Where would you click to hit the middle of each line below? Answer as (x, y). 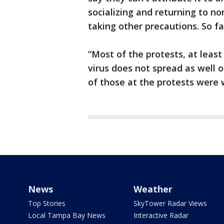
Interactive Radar (161, 215)
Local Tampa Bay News (67, 215)
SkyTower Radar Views (170, 203)
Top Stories (47, 203)
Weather (153, 189)
